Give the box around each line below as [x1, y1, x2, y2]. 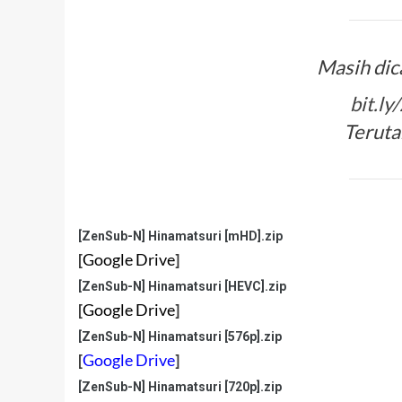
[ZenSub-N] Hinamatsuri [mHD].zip [78, 229, 283, 244]
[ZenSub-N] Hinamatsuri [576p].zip [78, 329, 282, 345]
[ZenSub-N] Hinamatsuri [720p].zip [78, 380, 282, 395]
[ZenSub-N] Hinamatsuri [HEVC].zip [78, 279, 286, 294]
